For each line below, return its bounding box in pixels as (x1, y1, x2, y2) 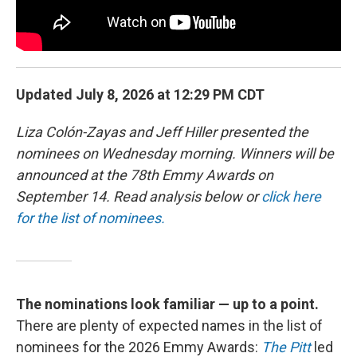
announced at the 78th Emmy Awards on (16, 166, 273, 183)
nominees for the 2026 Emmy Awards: (16, 338, 261, 355)
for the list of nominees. (16, 209, 165, 226)
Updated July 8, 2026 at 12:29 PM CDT (16, 85, 265, 103)
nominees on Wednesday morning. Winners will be (16, 144, 334, 162)
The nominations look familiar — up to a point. (16, 295, 319, 312)
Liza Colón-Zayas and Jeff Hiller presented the (16, 123, 308, 140)
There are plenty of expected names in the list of (16, 316, 323, 334)
